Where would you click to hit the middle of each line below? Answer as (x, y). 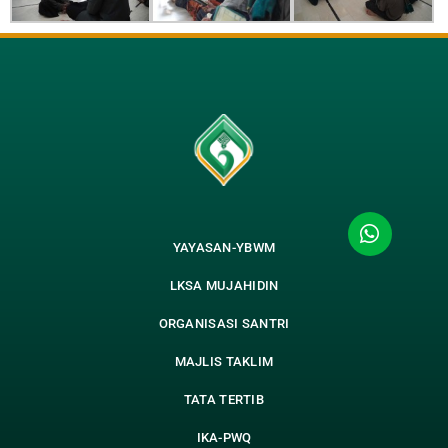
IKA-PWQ (224, 437)
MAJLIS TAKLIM (224, 361)
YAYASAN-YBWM (224, 247)
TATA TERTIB (224, 399)
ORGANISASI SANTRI (224, 323)
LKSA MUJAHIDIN (224, 285)
